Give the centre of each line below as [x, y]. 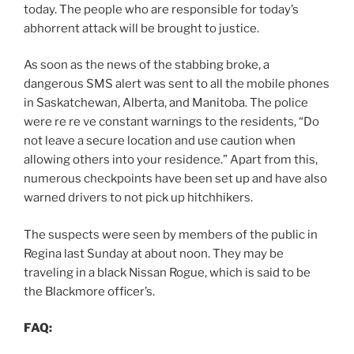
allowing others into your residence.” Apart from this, [171, 160]
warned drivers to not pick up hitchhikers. [138, 198]
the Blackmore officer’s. [89, 291]
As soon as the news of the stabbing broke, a [147, 65]
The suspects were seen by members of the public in [171, 234]
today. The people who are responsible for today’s [161, 9]
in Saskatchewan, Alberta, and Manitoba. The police [166, 103]
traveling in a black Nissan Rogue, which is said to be [167, 272]
